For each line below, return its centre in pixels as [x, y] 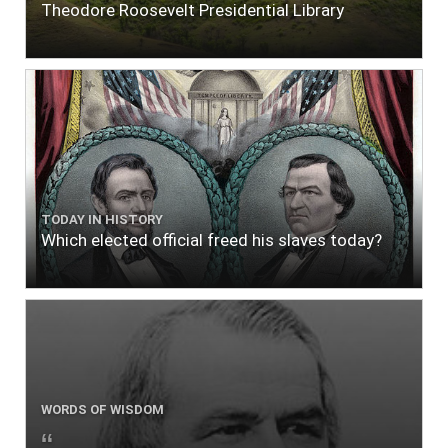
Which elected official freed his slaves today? [211, 240]
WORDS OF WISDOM [102, 409]
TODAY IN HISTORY [102, 219]
